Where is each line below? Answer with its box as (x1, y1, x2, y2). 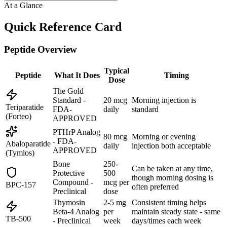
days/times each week (132, 216, 201, 225)
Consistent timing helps (132, 198, 206, 207)
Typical (104, 66, 129, 75)
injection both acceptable (132, 141, 211, 150)
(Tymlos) (6, 148, 34, 157)
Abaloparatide (6, 139, 51, 148)
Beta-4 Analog (53, 207, 99, 216)
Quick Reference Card (4, 20, 122, 34)
